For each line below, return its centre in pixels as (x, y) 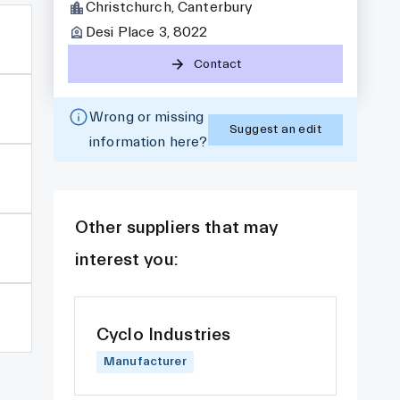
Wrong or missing (146, 117)
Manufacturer (145, 362)
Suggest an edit (275, 129)
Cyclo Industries (163, 334)
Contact (218, 64)
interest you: (126, 259)
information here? (148, 142)
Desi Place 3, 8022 (146, 32)
